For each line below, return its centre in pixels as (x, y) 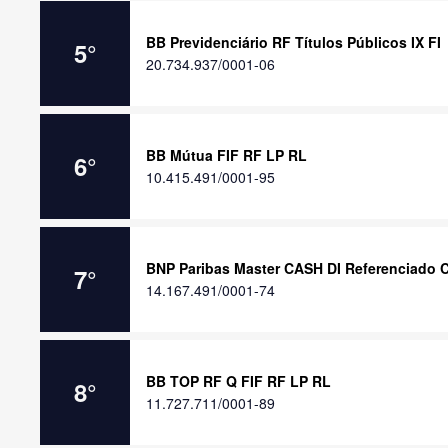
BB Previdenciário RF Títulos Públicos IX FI (293, 42)
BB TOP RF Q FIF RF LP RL (238, 381)
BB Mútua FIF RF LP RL (226, 155)
